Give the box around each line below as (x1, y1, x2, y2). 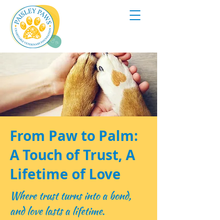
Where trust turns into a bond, (10, 188, 131, 203)
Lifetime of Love (10, 165, 121, 184)
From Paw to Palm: (10, 126, 138, 145)
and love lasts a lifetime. (10, 203, 105, 219)
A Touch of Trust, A (10, 145, 135, 165)
